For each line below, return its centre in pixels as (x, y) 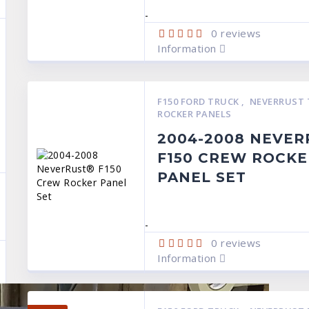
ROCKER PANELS (195, 114)
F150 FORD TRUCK (200, 101)
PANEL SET (202, 177)
